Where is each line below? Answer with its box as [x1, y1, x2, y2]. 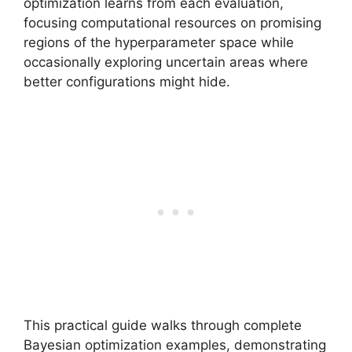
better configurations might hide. [24, 73, 230, 90]
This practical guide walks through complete [24, 317, 302, 333]
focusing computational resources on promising [24, 14, 321, 31]
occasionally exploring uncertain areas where [24, 53, 308, 70]
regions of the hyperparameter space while [24, 34, 294, 50]
